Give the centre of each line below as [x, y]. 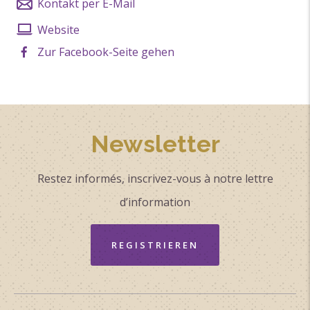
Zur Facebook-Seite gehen [104, 52]
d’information [155, 202]
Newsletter [155, 144]
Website [57, 29]
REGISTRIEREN [155, 245]
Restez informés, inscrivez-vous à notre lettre [155, 178]
